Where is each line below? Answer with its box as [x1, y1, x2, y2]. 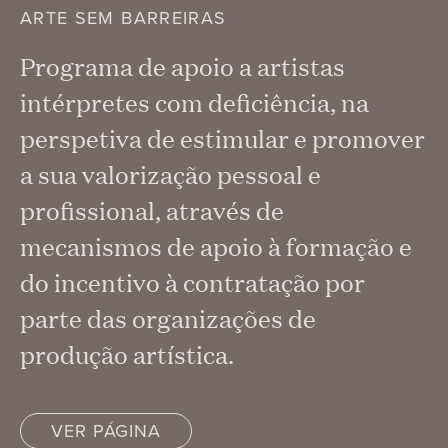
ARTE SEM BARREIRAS [20, 5, 227, 32]
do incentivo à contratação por [20, 266, 365, 300]
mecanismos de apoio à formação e [20, 230, 412, 264]
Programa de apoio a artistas [20, 50, 345, 84]
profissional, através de [20, 194, 284, 228]
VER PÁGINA [51, 418, 161, 445]
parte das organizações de [20, 302, 316, 336]
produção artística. [20, 338, 234, 372]
